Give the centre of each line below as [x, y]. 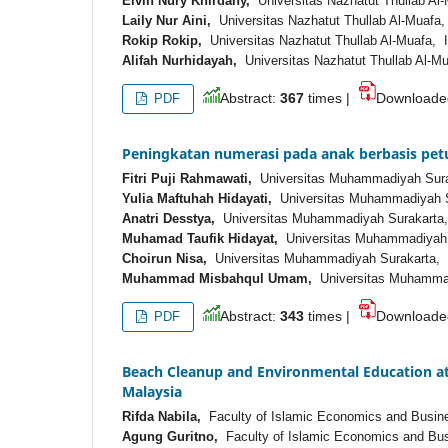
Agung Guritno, [170, 436]
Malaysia [152, 391]
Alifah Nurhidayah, [179, 60]
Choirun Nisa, [164, 258]
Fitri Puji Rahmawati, [187, 178]
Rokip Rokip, [162, 40]
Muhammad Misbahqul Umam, [217, 278]
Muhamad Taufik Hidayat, [200, 238]
